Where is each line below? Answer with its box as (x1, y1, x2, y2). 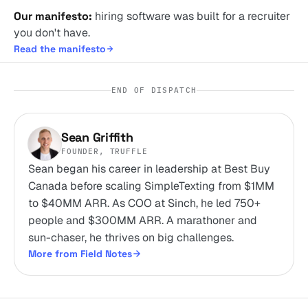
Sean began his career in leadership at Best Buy (28, 161, 270, 176)
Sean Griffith (61, 129, 133, 146)
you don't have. (14, 25, 90, 40)
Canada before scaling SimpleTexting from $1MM (28, 178, 274, 193)
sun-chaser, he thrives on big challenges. (28, 230, 234, 245)
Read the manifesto (14, 42, 106, 55)
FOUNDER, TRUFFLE (61, 146, 148, 157)
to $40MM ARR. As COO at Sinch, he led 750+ (28, 195, 261, 210)
